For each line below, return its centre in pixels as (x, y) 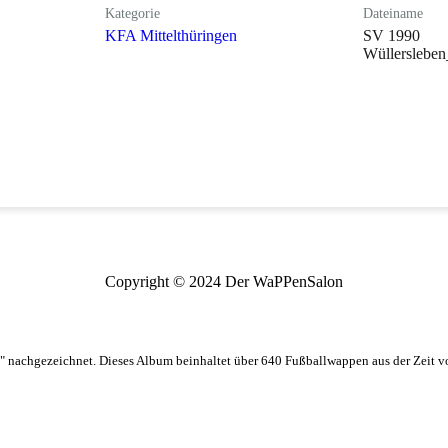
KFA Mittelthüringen (171, 35)
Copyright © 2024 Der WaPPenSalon (224, 281)
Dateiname (392, 13)
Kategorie (133, 13)
